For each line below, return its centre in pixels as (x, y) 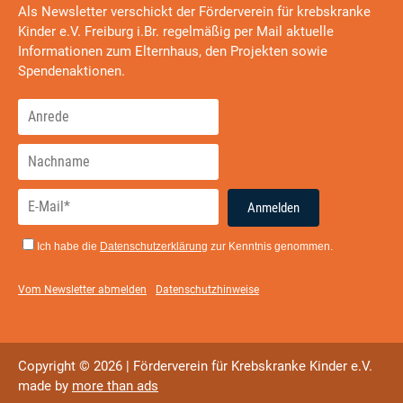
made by (45, 385)
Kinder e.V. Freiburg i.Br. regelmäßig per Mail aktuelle (176, 31)
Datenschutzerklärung (154, 246)
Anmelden (273, 207)
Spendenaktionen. (72, 71)
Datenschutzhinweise (207, 289)
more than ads (115, 385)
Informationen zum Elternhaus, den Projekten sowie (173, 51)
